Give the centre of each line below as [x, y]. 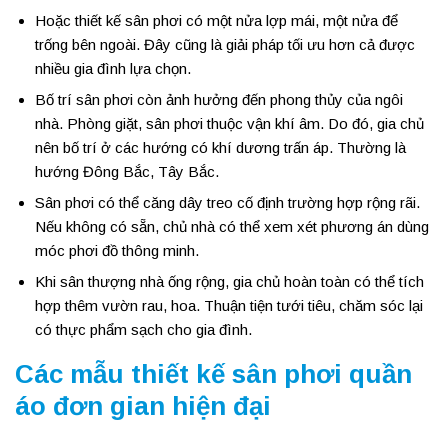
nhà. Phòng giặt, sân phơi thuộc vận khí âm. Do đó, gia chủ [229, 123]
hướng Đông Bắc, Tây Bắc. [127, 171]
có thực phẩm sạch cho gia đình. [143, 329]
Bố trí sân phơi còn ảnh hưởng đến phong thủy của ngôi [219, 99]
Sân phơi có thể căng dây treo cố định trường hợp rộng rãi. [227, 202]
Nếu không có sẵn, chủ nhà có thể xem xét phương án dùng [232, 226]
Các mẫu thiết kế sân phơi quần [213, 374]
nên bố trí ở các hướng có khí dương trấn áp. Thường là [220, 147]
